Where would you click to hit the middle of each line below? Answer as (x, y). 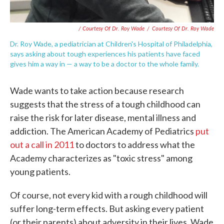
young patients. (40, 171)
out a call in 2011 (42, 144)
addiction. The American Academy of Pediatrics (103, 131)
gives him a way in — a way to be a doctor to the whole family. (104, 64)
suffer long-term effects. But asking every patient (107, 208)
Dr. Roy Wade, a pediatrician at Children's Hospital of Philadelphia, (111, 44)
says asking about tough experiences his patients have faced (105, 54)
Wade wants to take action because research (97, 90)
